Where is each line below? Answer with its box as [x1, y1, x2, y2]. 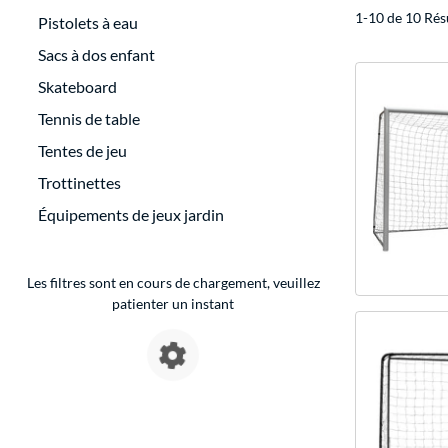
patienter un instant [112, 295, 235, 313]
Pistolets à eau [38, 13, 138, 33]
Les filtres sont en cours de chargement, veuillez [26, 274, 320, 292]
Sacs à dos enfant [38, 45, 155, 65]
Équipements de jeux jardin [38, 205, 224, 225]
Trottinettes [38, 173, 121, 193]
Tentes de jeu [38, 141, 127, 161]
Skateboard [38, 77, 117, 97]
